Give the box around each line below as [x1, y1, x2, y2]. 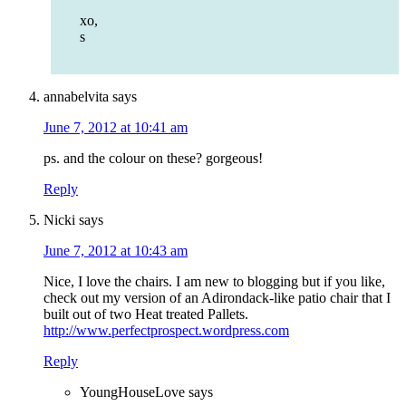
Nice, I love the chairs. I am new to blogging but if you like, [43, 274, 385, 290]
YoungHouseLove [80, 384, 185, 401]
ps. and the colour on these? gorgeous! [43, 150, 263, 167]
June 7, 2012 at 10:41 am [43, 120, 188, 136]
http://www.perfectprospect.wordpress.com [43, 323, 289, 339]
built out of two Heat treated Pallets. [43, 306, 248, 323]
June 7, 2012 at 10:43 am [43, 243, 188, 259]
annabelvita [43, 89, 109, 105]
